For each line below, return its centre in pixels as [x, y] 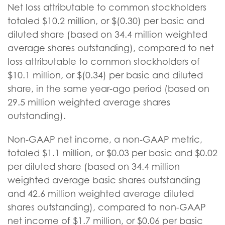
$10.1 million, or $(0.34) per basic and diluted [105, 75]
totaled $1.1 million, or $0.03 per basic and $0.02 [113, 153]
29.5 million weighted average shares [89, 102]
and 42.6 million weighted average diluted [101, 194]
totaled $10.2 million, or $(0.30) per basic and [106, 21]
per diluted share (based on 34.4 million [94, 166]
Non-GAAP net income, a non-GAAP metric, [105, 139]
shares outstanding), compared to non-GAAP [107, 207]
